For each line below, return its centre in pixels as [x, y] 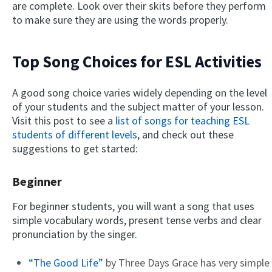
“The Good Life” [66, 263]
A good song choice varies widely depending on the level [140, 93]
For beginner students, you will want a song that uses [133, 206]
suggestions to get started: [76, 149]
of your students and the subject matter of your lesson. [138, 107]
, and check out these [185, 135]
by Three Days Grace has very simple [186, 263]
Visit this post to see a [64, 121]
